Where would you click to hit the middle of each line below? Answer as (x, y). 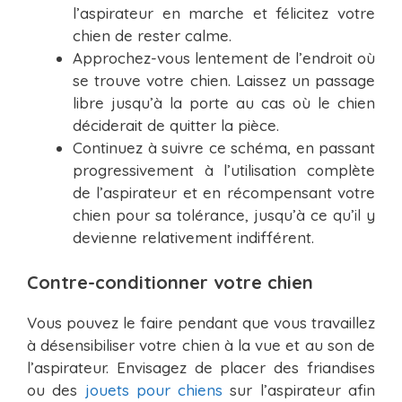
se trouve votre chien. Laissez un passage (224, 81)
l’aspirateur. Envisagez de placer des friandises (201, 367)
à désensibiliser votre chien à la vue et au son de (201, 345)
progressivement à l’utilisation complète (224, 170)
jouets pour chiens (154, 389)
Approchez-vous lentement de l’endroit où (224, 58)
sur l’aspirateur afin (299, 389)
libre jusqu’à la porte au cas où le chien (224, 103)
